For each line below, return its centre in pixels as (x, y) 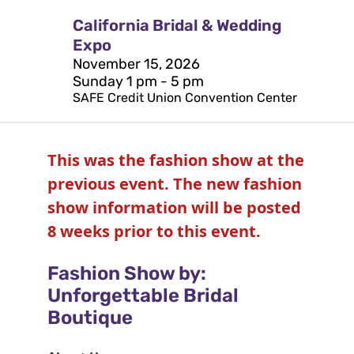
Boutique (90, 318)
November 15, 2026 (136, 64)
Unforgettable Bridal (143, 296)
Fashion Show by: (127, 273)
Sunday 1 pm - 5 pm (138, 81)
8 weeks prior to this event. (154, 231)
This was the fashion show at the (176, 160)
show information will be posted (174, 207)
